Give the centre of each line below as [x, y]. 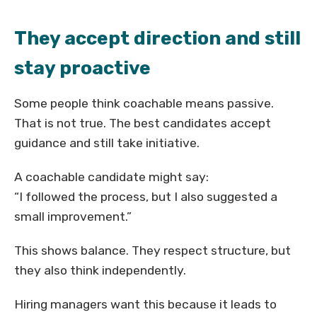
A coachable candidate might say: [111, 177]
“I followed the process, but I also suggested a [146, 197]
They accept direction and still [157, 39]
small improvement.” [73, 217]
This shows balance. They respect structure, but [152, 251]
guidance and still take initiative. [107, 143]
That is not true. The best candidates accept [143, 123]
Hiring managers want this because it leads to [145, 305]
